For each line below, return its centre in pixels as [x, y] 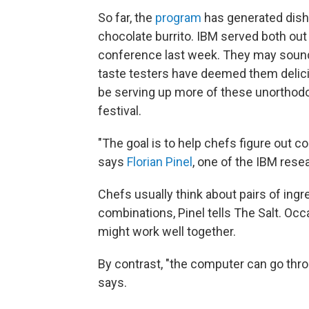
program [178, 17]
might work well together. [167, 231]
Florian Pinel [160, 161]
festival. [120, 110]
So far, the [127, 17]
